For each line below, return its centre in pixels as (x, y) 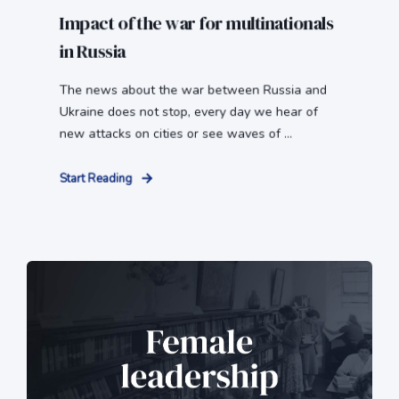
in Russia (92, 52)
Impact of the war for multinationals (196, 24)
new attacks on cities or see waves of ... (176, 134)
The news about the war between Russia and (193, 90)
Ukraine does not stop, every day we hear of (188, 112)
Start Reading (96, 179)
